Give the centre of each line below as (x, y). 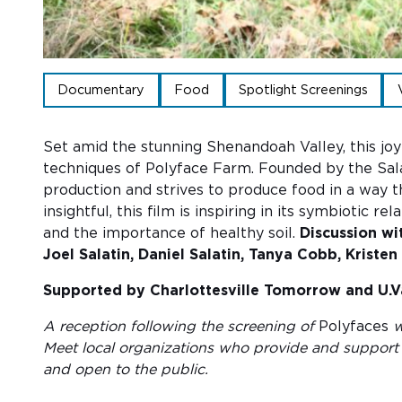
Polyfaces (354, 326)
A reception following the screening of (181, 326)
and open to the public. (128, 369)
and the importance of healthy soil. (171, 233)
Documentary (101, 90)
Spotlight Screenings (303, 90)
